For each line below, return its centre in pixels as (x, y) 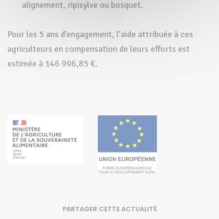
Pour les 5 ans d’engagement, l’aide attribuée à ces (100, 34)
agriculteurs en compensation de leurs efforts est (99, 49)
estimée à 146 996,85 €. (53, 63)
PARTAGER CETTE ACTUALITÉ (109, 209)
